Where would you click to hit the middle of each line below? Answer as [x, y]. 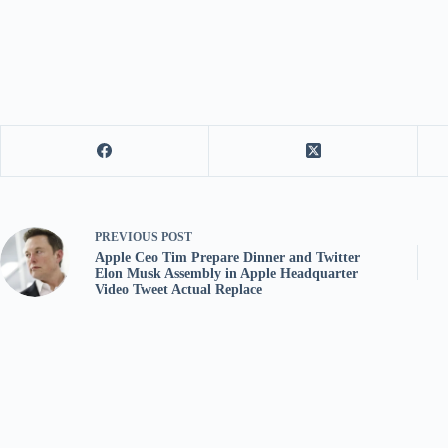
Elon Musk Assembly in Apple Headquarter [226, 273]
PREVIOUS [128, 236]
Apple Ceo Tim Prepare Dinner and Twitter [227, 257]
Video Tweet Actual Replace [178, 289]
